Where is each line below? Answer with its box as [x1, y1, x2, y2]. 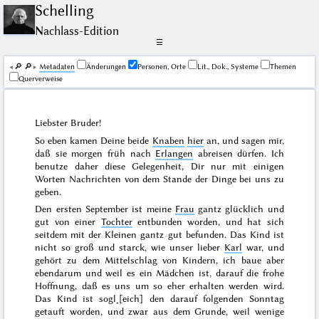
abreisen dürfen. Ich [193, 147, 284, 159]
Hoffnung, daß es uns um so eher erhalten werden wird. [35, 279, 284, 291]
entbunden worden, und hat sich [132, 215, 284, 227]
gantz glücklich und [194, 202, 284, 214]
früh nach [103, 147, 156, 159]
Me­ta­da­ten [38, 62, 75, 72]
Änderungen [85, 62, 126, 72]
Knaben [152, 135, 184, 147]
